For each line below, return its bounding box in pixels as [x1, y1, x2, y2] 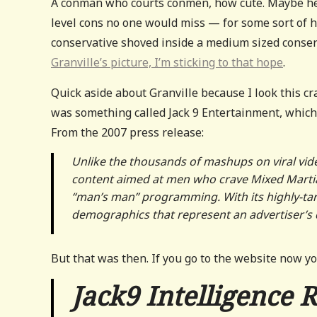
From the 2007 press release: [51, 125, 204, 140]
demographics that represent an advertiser [71, 207, 304, 222]
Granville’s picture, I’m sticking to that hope [51, 54, 283, 70]
